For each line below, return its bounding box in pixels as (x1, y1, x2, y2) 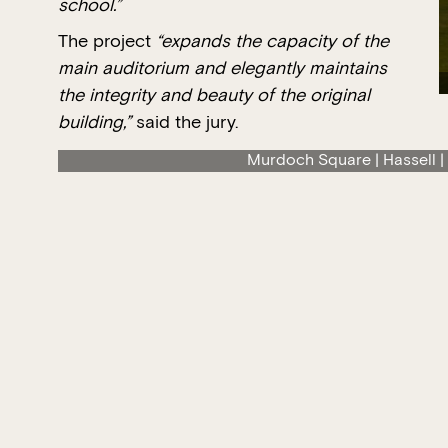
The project (58, 29, 156, 53)
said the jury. (131, 110, 243, 134)
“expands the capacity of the (156, 29, 389, 53)
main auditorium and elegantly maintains (58, 56, 387, 80)
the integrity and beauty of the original (58, 83, 370, 107)
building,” (58, 110, 131, 134)
